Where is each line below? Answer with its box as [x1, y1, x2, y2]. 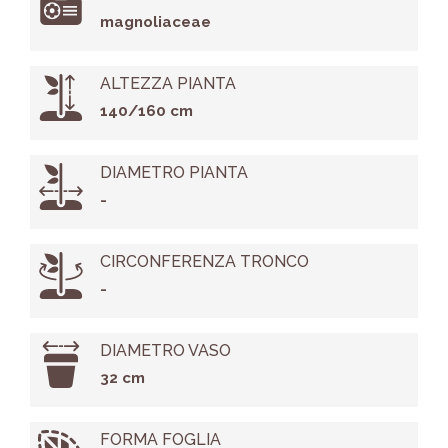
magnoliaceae [99, 13, 211, 32]
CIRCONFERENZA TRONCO [99, 252, 309, 272]
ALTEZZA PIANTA [99, 74, 236, 94]
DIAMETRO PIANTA [99, 163, 248, 183]
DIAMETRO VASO [99, 341, 231, 361]
